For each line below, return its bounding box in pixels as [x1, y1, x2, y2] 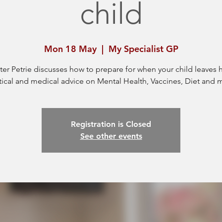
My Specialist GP [108, 43, 178, 55]
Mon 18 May [44, 43, 97, 55]
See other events [80, 131, 142, 141]
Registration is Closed [71, 119, 151, 129]
